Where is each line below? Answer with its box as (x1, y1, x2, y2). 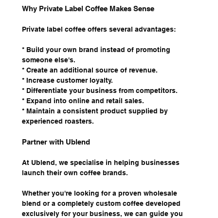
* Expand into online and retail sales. (21, 97, 144, 105)
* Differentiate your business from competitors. (21, 87, 178, 95)
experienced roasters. (21, 117, 94, 126)
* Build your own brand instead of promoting (21, 46, 172, 54)
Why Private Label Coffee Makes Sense (21, 4, 154, 13)
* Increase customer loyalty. (21, 76, 113, 85)
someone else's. (21, 56, 75, 64)
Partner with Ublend (21, 138, 90, 146)
